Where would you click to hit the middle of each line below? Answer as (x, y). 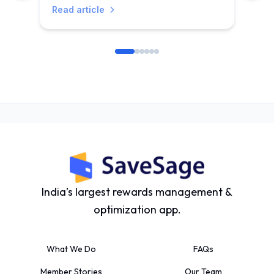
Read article (78, 9)
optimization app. (137, 209)
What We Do (71, 249)
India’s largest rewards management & (137, 191)
